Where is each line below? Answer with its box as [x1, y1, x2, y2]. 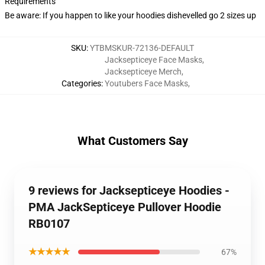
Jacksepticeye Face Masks [104, 55, 202, 64]
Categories [61, 79, 101, 88]
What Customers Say [77, 134, 188, 148]
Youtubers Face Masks [104, 79, 188, 88]
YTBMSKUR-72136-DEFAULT [90, 43, 194, 53]
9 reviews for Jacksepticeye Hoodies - [28, 183, 230, 198]
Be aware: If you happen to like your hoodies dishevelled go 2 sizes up [5, 11, 256, 20]
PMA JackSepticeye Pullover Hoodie [28, 200, 221, 214]
